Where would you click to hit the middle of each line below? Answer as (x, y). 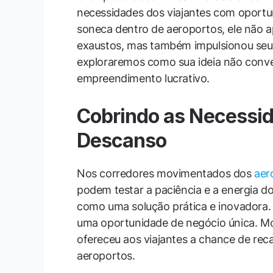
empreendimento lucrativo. (144, 79)
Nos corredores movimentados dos (166, 174)
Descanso (122, 141)
